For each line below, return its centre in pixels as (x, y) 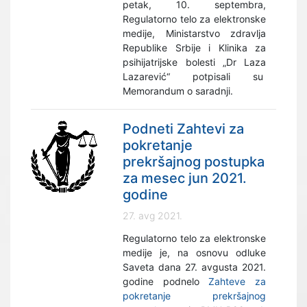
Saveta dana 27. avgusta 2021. (194, 267)
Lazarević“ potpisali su (194, 76)
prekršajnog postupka (194, 162)
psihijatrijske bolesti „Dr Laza (194, 62)
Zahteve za (237, 281)
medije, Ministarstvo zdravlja (194, 33)
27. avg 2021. (153, 216)
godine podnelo (166, 281)
